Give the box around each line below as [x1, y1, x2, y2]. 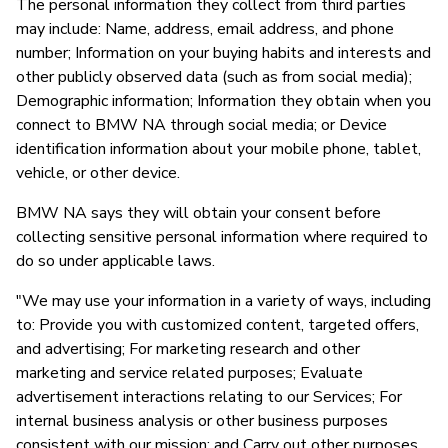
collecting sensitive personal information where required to [16, 225, 428, 248]
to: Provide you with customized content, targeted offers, [16, 313, 419, 336]
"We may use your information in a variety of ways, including [16, 289, 431, 312]
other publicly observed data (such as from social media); [16, 65, 412, 88]
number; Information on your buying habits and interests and [16, 41, 431, 64]
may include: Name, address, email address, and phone [16, 17, 394, 40]
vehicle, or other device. [16, 161, 180, 184]
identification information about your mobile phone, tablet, [16, 137, 421, 160]
